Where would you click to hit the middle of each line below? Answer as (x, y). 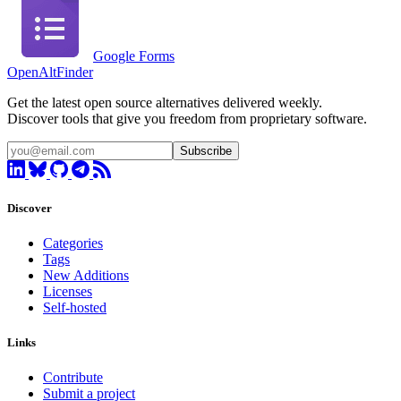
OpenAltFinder (50, 72)
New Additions (86, 275)
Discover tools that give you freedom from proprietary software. (187, 118)
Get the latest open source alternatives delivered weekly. (165, 102)
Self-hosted (75, 307)
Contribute (73, 378)
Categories (73, 243)
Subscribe (206, 150)
